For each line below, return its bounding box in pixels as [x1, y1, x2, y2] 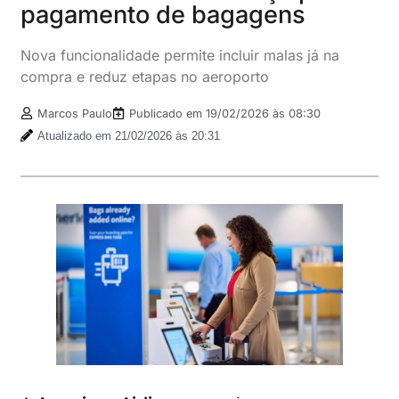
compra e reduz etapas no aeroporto [20, 67, 270, 85]
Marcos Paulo [37, 106, 113, 120]
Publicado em [129, 106, 207, 120]
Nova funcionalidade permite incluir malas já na [20, 45, 340, 64]
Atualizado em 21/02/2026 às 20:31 [37, 128, 221, 142]
